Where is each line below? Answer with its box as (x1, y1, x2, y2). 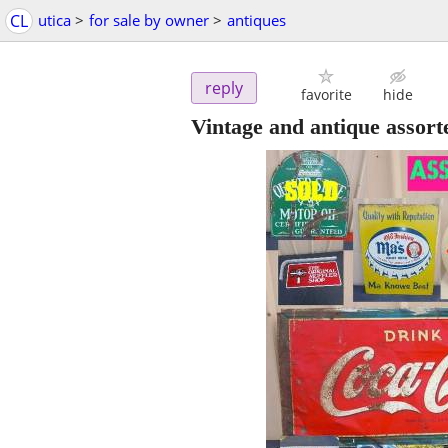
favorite (300, 85, 352, 105)
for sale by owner (89, 10, 209, 30)
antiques (227, 10, 286, 30)
